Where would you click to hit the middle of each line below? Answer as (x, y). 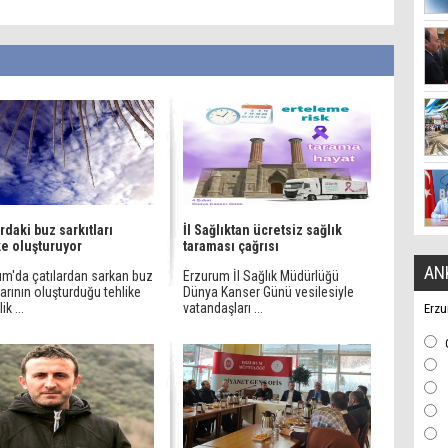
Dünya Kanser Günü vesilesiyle (268, 292)
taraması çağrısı (231, 246)
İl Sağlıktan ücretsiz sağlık (262, 230)
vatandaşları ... (223, 308)
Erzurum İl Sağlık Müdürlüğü (261, 276)
